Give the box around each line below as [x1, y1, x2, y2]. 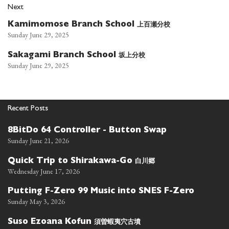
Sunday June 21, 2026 [8, 135, 69, 145]
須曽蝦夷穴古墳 [94, 217, 141, 225]
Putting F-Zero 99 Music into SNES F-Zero [8, 187, 194, 196]
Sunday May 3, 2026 [8, 196, 65, 206]
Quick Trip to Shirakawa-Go [8, 157, 135, 166]
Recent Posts [8, 105, 48, 113]
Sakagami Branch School [8, 51, 119, 60]
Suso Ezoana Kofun [8, 218, 94, 226]
